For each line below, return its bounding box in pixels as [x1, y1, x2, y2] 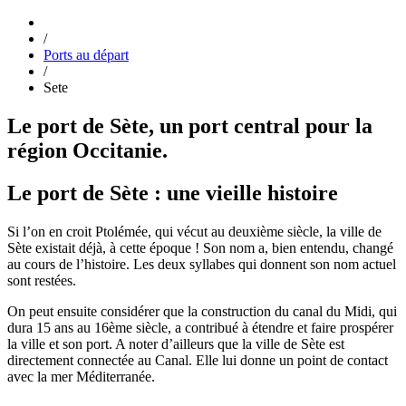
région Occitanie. [7, 138, 168, 162]
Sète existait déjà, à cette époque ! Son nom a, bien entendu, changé [7, 239, 393, 256]
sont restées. [7, 272, 76, 288]
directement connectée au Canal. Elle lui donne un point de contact [7, 352, 388, 368]
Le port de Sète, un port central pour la [7, 113, 372, 138]
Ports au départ [43, 46, 129, 63]
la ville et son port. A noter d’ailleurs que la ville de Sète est [7, 335, 344, 352]
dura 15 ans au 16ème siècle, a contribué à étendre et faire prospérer [7, 319, 393, 335]
